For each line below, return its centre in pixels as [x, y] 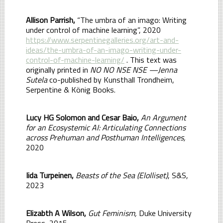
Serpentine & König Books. [71, 89]
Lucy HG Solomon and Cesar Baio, [82, 117]
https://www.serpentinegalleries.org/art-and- [102, 40]
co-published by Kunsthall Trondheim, [112, 79]
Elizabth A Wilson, [57, 213]
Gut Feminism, [112, 213]
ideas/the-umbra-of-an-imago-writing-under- [104, 50]
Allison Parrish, [51, 20]
